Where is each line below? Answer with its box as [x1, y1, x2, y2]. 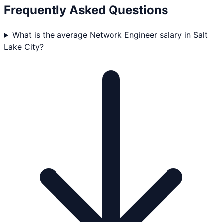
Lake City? [4, 42, 44, 52]
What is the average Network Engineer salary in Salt [12, 30, 208, 40]
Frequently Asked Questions [4, 2, 168, 17]
